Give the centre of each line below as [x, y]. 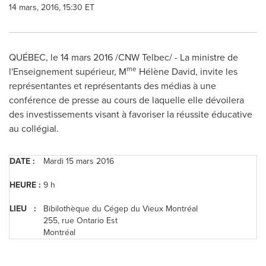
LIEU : [23, 209]
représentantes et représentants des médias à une [113, 86]
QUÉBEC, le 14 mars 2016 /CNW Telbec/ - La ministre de [123, 57]
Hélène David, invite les [187, 72]
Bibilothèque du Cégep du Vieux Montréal [121, 209]
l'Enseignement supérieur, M [68, 72]
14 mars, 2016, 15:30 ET [52, 7]
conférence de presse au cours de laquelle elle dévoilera [126, 100]
